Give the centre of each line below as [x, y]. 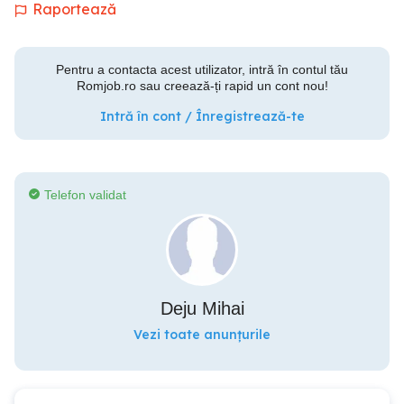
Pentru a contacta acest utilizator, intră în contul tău [202, 69]
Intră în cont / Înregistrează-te [202, 116]
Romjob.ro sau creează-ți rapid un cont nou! [202, 86]
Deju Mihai [202, 308]
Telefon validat [85, 195]
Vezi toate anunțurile [202, 335]
